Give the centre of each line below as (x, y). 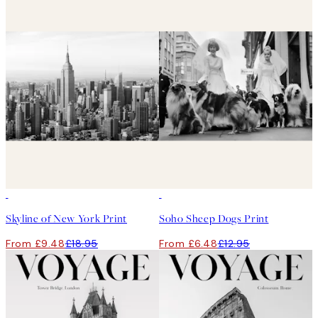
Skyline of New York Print (66, 219)
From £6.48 (188, 244)
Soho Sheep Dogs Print (214, 219)
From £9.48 (35, 244)
